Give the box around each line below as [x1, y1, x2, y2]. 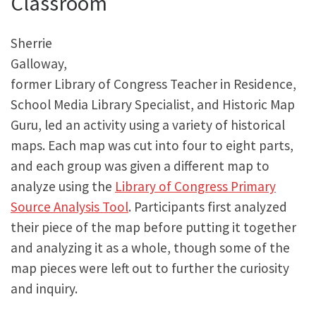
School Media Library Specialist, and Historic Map [11, 96, 295, 114]
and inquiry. [11, 280, 78, 298]
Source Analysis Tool [11, 198, 128, 216]
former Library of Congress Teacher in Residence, [11, 75, 296, 93]
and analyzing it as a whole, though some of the [11, 239, 290, 257]
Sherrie [11, 35, 52, 52]
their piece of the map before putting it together [11, 219, 296, 236]
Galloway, [11, 55, 67, 73]
